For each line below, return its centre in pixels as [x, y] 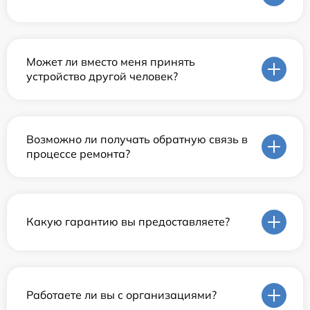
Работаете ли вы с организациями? [121, 295]
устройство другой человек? [102, 76]
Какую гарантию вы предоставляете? [128, 222]
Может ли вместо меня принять [111, 61]
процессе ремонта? [78, 153]
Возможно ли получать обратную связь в [137, 139]
